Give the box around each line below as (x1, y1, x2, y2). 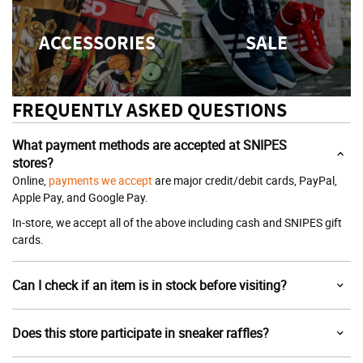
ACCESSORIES (38, 28, 156, 55)
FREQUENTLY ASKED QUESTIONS (12, 96, 287, 122)
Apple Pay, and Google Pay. (12, 190, 148, 205)
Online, (12, 173, 49, 188)
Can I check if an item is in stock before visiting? (12, 276, 287, 294)
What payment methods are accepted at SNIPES (12, 136, 287, 154)
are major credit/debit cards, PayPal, (152, 173, 337, 188)
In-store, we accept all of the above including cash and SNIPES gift (12, 215, 342, 230)
